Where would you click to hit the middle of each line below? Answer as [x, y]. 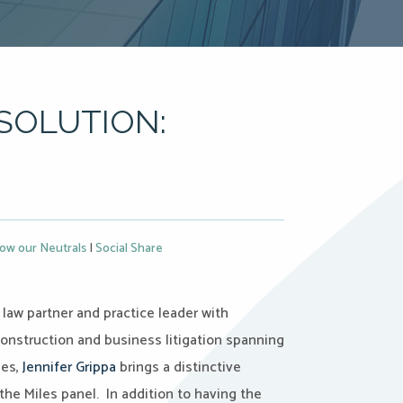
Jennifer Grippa [69, 367]
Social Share [129, 249]
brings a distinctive [179, 367]
